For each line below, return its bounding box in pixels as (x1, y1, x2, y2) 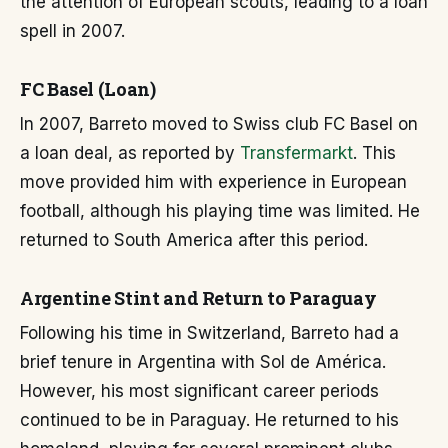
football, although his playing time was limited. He (20, 201, 420, 221)
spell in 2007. (20, 21, 125, 41)
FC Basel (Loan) (20, 77, 156, 101)
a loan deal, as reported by (20, 143, 240, 163)
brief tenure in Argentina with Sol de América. (20, 352, 386, 372)
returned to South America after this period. (20, 230, 368, 250)
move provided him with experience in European (20, 172, 407, 192)
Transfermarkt (240, 143, 353, 163)
